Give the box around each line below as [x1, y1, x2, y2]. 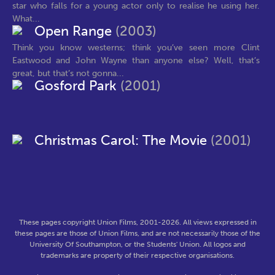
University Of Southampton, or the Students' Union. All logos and [29, 240, 246, 249]
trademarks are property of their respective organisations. [41, 251, 234, 260]
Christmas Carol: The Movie [34, 133, 211, 149]
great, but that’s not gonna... [12, 68, 124, 79]
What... [12, 13, 40, 24]
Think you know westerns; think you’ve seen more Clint [12, 42, 260, 53]
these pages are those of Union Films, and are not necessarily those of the [15, 229, 260, 238]
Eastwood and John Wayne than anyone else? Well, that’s [12, 55, 260, 66]
